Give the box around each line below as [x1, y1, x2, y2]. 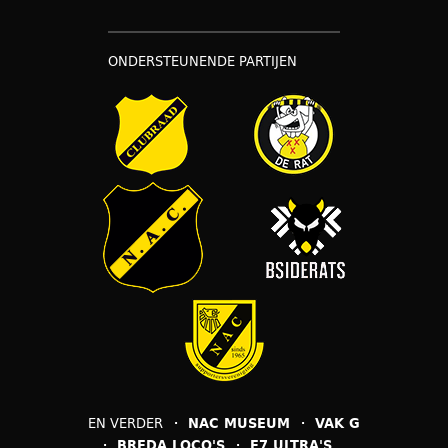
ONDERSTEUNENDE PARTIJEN [108, 51, 297, 72]
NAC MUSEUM [188, 413, 290, 434]
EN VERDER [88, 413, 163, 434]
